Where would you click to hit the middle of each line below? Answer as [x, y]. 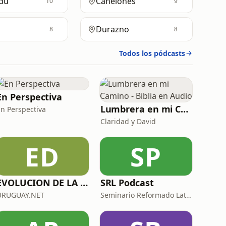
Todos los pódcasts [152, 53]
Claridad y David [128, 121]
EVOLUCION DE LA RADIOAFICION [84, 183]
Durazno [112, 29]
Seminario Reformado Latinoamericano [189, 195]
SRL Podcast [127, 183]
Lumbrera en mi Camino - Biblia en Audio [185, 109]
